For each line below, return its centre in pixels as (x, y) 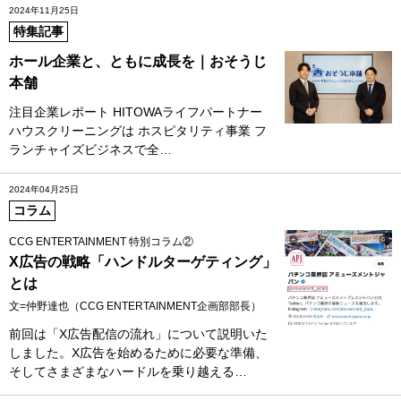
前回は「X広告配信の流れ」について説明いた (138, 333)
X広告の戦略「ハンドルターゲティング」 (143, 261)
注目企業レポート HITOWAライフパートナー (136, 111)
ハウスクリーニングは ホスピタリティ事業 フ (138, 130)
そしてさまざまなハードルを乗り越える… (128, 371)
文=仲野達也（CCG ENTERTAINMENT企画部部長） (135, 306)
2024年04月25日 (44, 189)
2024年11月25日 (44, 10)
